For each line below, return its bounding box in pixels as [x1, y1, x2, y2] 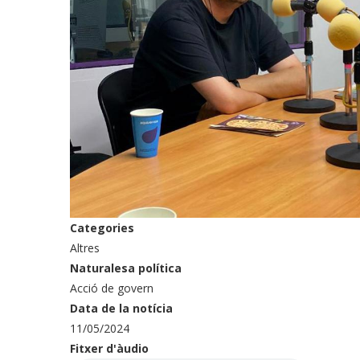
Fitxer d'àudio [70, 341, 149, 357]
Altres [70, 240, 100, 256]
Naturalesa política [70, 260, 182, 276]
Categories [70, 220, 134, 236]
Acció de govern [70, 280, 153, 297]
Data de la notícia [70, 301, 173, 317]
